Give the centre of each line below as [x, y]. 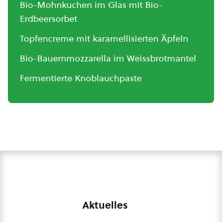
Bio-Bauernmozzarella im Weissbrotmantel [108, 58]
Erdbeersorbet [49, 19]
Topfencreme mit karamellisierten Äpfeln [104, 38]
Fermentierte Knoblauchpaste [81, 78]
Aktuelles [105, 205]
